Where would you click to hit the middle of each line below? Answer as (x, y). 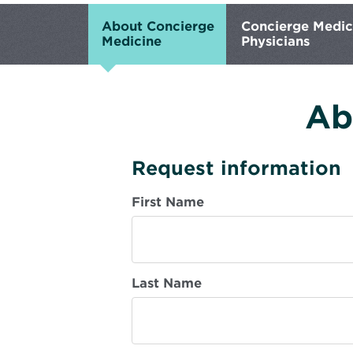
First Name (168, 202)
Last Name (167, 283)
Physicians (275, 41)
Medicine (132, 41)
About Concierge (158, 26)
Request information (236, 168)
